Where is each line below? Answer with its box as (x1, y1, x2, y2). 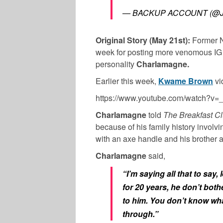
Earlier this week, (96, 75, 158, 87)
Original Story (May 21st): (96, 34, 192, 46)
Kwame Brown (158, 75, 213, 87)
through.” (122, 208, 158, 220)
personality (96, 58, 136, 70)
